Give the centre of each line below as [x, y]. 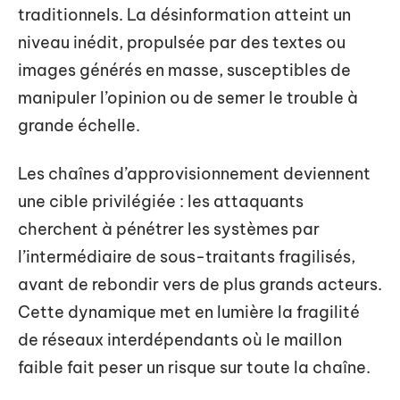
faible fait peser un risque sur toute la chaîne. [194, 367]
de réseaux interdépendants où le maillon [180, 339]
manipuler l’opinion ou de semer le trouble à [188, 98]
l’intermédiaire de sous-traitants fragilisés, [187, 256]
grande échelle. [79, 125]
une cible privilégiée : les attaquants [161, 201]
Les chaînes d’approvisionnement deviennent [194, 173]
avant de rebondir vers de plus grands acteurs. [200, 284]
